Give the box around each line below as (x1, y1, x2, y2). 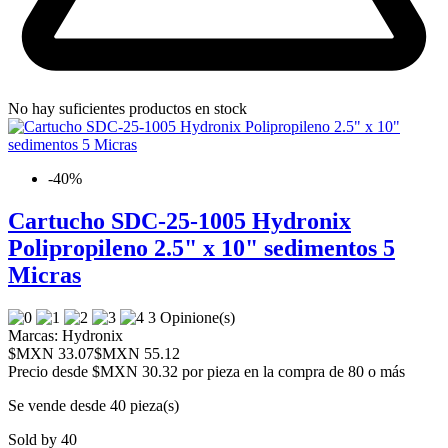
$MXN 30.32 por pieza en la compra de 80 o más (92, 362, 405, 380)
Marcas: (8, 326, 58, 344)
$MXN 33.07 (8, 344, 94, 362)
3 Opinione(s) (148, 308, 239, 326)
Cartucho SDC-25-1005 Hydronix (8, 207, 351, 234)
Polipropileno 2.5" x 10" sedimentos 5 (8, 234, 395, 261)
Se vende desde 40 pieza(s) (8, 396, 179, 414)
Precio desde (8, 362, 92, 380)
